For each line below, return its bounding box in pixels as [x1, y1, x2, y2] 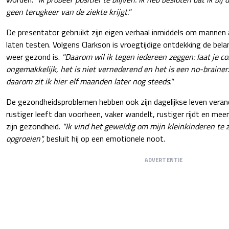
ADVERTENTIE [144, 156, 183, 165]
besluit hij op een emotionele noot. [47, 132, 165, 145]
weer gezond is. [6, 51, 62, 63]
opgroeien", [6, 132, 47, 145]
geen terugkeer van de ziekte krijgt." [6, 6, 131, 18]
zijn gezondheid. [6, 120, 62, 133]
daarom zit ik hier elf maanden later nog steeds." [6, 75, 173, 88]
